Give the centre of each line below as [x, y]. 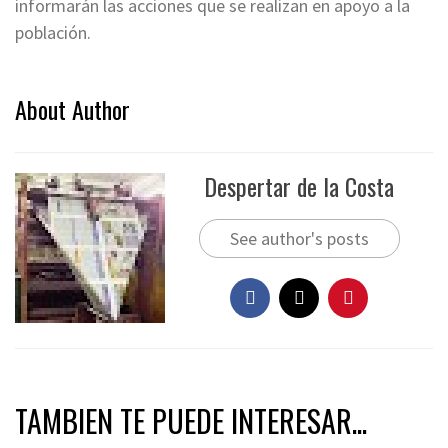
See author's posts [299, 239]
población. [53, 33]
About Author [72, 109]
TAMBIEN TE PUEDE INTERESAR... [191, 421]
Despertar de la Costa [299, 186]
